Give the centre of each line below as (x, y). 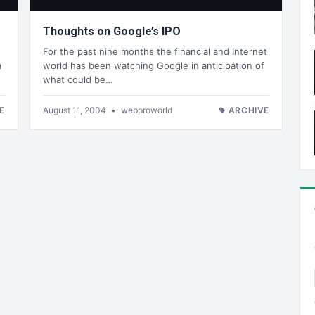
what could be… (78, 79)
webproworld (147, 110)
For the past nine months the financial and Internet (155, 51)
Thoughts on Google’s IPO (112, 32)
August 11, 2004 (76, 110)
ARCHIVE (249, 110)
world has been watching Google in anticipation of (154, 65)
